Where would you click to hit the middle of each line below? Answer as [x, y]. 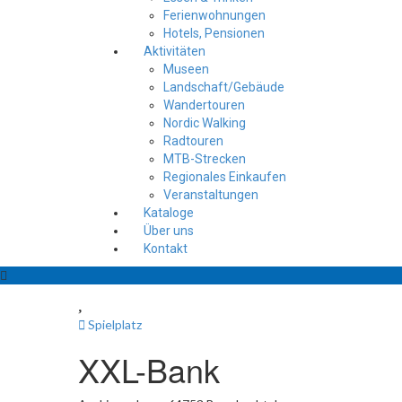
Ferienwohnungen [214, 16]
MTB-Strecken [205, 159]
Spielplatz [115, 325]
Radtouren [193, 141]
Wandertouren [204, 105]
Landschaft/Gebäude [224, 87]
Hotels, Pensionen [214, 34]
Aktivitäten [175, 52]
